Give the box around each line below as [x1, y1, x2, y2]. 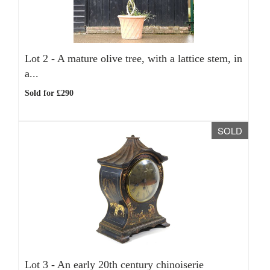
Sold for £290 [25, 89, 74, 98]
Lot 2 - [25, 52, 57, 64]
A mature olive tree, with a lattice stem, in [57, 52, 242, 64]
